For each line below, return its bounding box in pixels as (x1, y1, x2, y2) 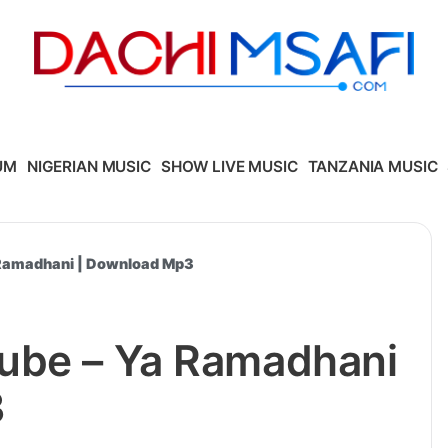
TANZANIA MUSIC (307, 156, 438, 176)
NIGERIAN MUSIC (26, 156, 151, 176)
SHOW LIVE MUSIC (160, 156, 298, 176)
